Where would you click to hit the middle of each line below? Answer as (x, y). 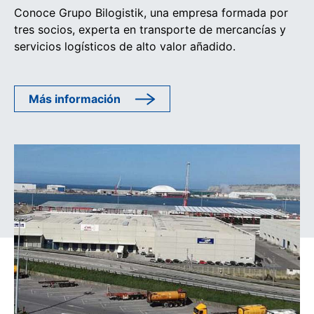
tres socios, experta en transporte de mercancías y (150, 30)
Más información (75, 99)
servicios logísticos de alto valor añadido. (125, 47)
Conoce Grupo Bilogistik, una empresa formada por (151, 13)
